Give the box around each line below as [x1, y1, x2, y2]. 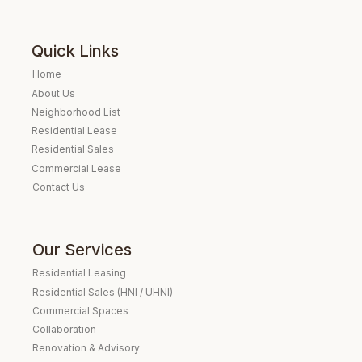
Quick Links [32, 40, 120, 61]
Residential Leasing [32, 267, 127, 280]
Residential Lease [32, 124, 118, 137]
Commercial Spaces [32, 304, 128, 317]
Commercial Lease [32, 162, 122, 175]
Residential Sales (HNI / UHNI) [32, 285, 173, 298]
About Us [32, 86, 76, 99]
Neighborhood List [32, 105, 121, 118]
